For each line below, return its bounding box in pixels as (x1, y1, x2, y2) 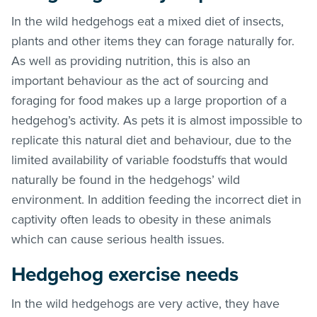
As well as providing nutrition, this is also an (11, 52, 250, 69)
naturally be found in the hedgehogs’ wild (11, 171, 240, 188)
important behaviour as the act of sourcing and (11, 72, 268, 88)
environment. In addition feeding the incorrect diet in (11, 191, 301, 207)
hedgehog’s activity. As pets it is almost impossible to (11, 112, 302, 128)
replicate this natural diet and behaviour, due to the (11, 132, 292, 148)
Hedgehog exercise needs (11, 262, 238, 287)
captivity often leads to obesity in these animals (11, 211, 271, 227)
